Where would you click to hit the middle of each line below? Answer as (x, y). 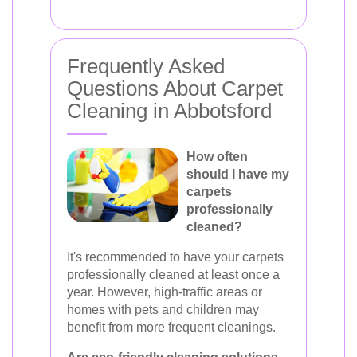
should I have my (238, 174)
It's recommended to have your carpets (175, 257)
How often (217, 156)
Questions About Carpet (175, 88)
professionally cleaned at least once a (173, 274)
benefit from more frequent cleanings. (171, 327)
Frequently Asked (146, 66)
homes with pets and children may (163, 309)
